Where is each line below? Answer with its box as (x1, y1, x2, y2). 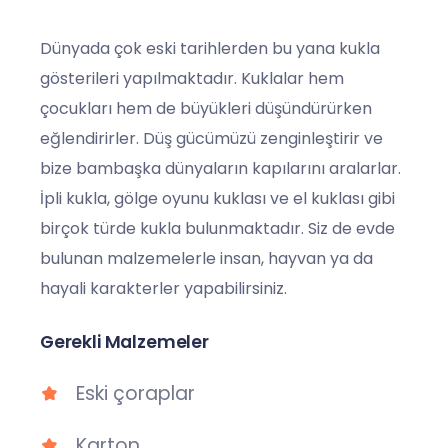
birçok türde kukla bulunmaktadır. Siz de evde (40, 217, 395, 240)
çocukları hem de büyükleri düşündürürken (40, 97, 372, 120)
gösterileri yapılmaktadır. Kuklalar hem (40, 67, 344, 90)
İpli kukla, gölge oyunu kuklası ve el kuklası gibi (40, 187, 395, 210)
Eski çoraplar (76, 380, 195, 407)
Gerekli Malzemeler (40, 330, 209, 354)
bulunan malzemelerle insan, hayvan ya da (40, 247, 373, 270)
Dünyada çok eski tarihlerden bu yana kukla (40, 37, 380, 60)
